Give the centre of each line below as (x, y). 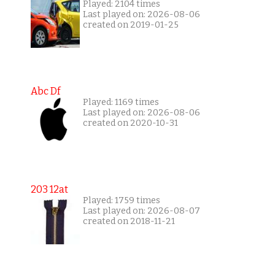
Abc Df (45, 91)
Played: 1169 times (121, 103)
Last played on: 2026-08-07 (141, 211)
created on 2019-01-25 (130, 25)
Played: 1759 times (121, 201)
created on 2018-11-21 (129, 222)
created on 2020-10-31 (130, 123)
